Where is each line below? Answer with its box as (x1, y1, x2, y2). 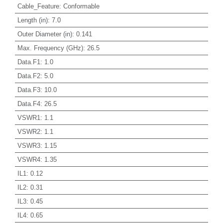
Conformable (63, 2, 100, 10)
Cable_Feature (17, 2, 59, 10)
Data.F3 (17, 86, 40, 94)
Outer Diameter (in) (17, 30, 72, 38)
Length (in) (17, 16, 48, 24)
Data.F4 (17, 100, 40, 108)
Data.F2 (17, 72, 40, 80)
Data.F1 (17, 58, 40, 66)
